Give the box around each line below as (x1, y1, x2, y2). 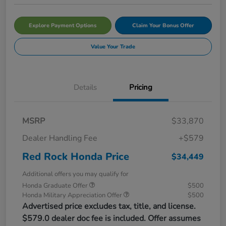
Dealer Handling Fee (22, 132, 97, 144)
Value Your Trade (91, 42, 135, 50)
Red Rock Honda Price (22, 149, 129, 163)
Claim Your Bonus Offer (132, 21, 195, 29)
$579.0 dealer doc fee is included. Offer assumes (22, 212, 201, 224)
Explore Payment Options (29, 21, 97, 29)
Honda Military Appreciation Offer (22, 190, 124, 200)
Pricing (129, 82, 152, 92)
